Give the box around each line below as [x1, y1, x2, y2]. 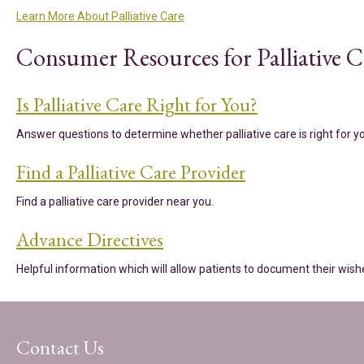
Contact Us [16, 335, 104, 360]
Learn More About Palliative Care [16, 10, 184, 23]
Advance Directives [16, 227, 163, 252]
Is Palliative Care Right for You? [16, 92, 258, 117]
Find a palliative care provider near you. [16, 195, 214, 208]
